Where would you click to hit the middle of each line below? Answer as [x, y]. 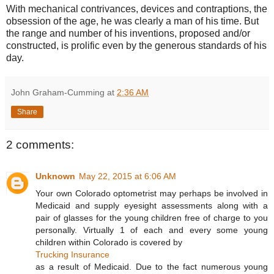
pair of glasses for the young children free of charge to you [152, 218]
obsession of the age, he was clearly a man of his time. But [132, 21]
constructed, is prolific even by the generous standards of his [136, 45]
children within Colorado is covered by [109, 243]
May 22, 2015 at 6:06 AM [128, 176]
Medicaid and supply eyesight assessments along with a [152, 206]
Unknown [55, 176]
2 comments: [40, 144]
